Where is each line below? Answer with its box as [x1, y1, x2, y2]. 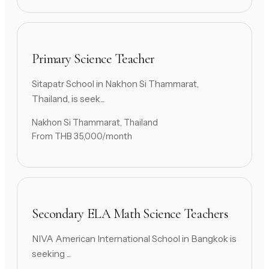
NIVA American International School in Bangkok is [32, 233, 237, 245]
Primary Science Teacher [32, 50, 155, 67]
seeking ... [32, 248, 71, 260]
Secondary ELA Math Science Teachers [32, 205, 229, 222]
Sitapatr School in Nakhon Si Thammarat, [32, 78, 199, 90]
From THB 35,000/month [32, 131, 132, 142]
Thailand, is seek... [32, 93, 104, 105]
